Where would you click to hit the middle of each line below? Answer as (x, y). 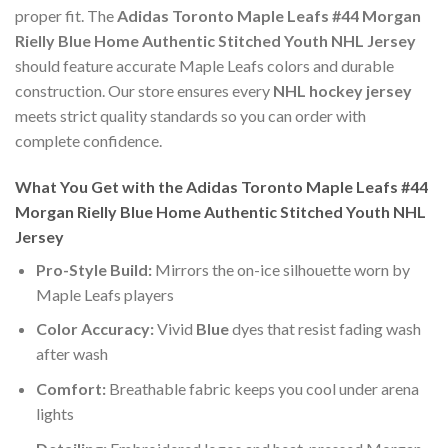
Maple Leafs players (104, 294)
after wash (71, 354)
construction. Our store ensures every (144, 91)
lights (54, 414)
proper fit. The (66, 16)
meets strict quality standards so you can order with (190, 116)
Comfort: (70, 389)
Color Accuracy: (94, 329)
